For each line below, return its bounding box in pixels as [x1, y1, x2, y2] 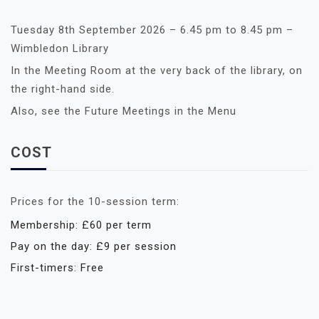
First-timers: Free [11, 261, 104, 274]
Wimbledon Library [11, 41, 109, 55]
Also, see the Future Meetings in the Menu [11, 104, 236, 117]
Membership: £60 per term [11, 218, 152, 231]
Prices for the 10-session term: [11, 194, 179, 208]
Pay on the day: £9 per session [11, 239, 177, 253]
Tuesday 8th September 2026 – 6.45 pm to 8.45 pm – [11, 23, 293, 36]
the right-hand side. [11, 82, 115, 95]
